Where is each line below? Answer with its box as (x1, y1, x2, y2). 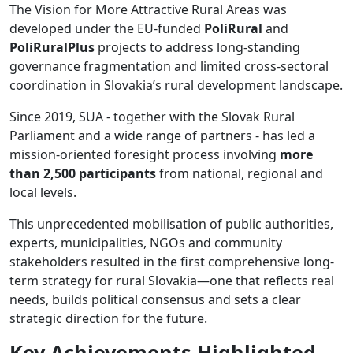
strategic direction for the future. (9, 309, 207, 327)
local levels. (9, 183, 76, 201)
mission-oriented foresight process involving (9, 145, 280, 163)
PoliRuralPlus (9, 38, 95, 56)
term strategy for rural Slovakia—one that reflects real (9, 271, 334, 289)
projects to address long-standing (95, 38, 300, 56)
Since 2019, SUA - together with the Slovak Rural (9, 107, 295, 125)
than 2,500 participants (9, 164, 156, 182)
